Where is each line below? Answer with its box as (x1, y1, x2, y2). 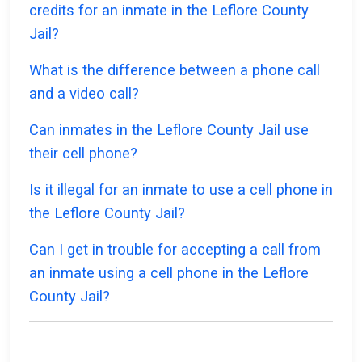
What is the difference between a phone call (29, 61, 320, 79)
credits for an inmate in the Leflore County (29, 2, 309, 19)
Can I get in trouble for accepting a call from (29, 241, 321, 259)
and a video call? (29, 85, 139, 103)
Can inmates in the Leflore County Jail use (29, 121, 309, 139)
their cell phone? (29, 145, 137, 162)
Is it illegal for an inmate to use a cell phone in (29, 181, 333, 199)
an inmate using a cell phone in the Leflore (29, 264, 309, 282)
